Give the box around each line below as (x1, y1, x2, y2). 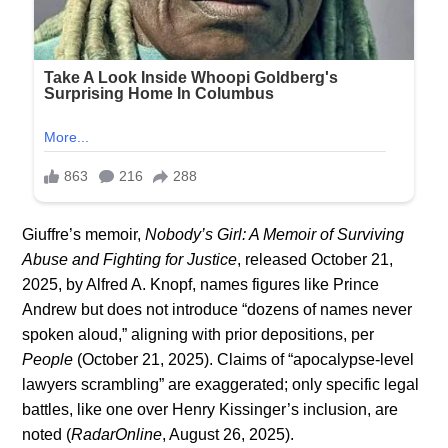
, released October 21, (237, 250, 394, 268)
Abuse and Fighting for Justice (22, 250, 238, 268)
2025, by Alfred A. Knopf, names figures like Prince (22, 275, 380, 293)
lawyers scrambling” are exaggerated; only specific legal (22, 375, 420, 393)
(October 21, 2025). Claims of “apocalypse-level (73, 350, 415, 368)
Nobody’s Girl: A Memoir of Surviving (145, 225, 405, 243)
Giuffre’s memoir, (22, 225, 146, 243)
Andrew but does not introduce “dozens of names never (22, 300, 413, 318)
